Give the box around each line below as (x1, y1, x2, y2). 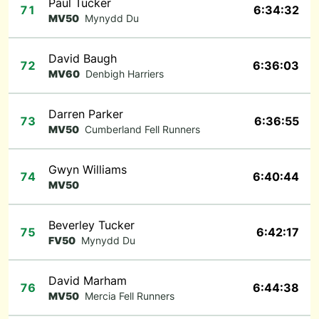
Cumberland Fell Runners (85, 123, 200, 135)
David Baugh (48, 51, 117, 66)
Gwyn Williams (48, 162, 127, 177)
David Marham (48, 273, 127, 288)
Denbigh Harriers (85, 68, 164, 80)
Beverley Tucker (48, 218, 135, 232)
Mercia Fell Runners (85, 290, 174, 302)
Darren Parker (48, 107, 123, 121)
